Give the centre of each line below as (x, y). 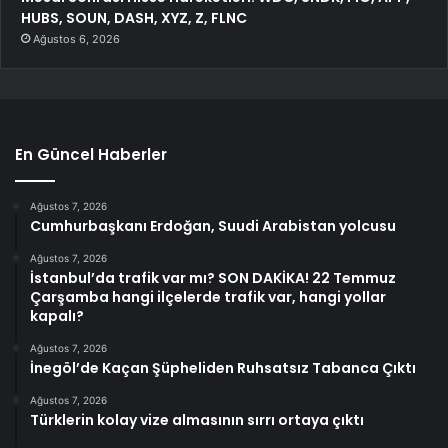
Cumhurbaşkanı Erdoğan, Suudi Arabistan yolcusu (213, 226)
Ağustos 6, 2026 (76, 39)
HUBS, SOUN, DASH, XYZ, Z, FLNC (134, 18)
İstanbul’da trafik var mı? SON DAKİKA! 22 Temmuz (213, 278)
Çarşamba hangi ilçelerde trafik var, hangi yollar (208, 297)
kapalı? (57, 316)
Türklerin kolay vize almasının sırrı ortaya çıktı (197, 420)
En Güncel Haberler (91, 155)
